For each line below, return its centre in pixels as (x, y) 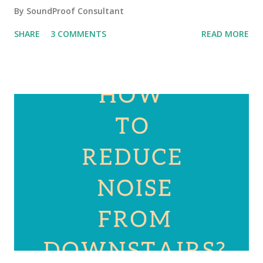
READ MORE (225, 34)
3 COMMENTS (78, 34)
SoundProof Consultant (75, 11)
